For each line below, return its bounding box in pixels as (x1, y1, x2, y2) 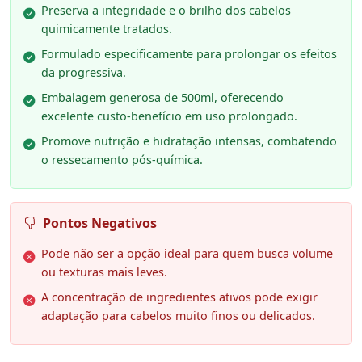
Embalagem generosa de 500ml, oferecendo (41, 90, 284, 106)
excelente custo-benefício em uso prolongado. (41, 108, 297, 124)
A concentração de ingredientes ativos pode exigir (41, 289, 318, 305)
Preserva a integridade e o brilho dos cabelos (41, 2, 291, 19)
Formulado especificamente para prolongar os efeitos (41, 46, 337, 62)
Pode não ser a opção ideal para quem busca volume (41, 246, 333, 262)
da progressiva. (41, 65, 126, 81)
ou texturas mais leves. (41, 264, 167, 280)
